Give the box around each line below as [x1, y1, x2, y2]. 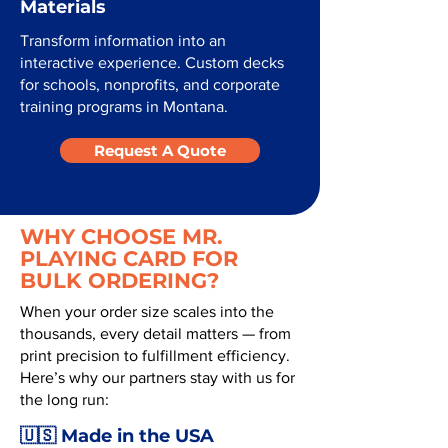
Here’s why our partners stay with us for [20, 369, 295, 386]
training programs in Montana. [20, 98, 228, 115]
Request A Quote [94, 141, 226, 160]
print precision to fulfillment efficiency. [20, 347, 290, 364]
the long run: [20, 391, 109, 408]
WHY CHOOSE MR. [20, 224, 223, 249]
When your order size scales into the [20, 303, 274, 320]
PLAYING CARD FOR [20, 246, 238, 271]
